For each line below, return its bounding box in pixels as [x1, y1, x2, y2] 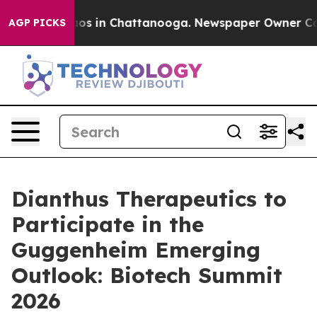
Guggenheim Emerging [11, 236, 260, 263]
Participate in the [11, 211, 204, 238]
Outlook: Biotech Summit [11, 262, 282, 289]
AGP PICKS [8, 16, 66, 29]
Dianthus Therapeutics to [11, 185, 287, 212]
